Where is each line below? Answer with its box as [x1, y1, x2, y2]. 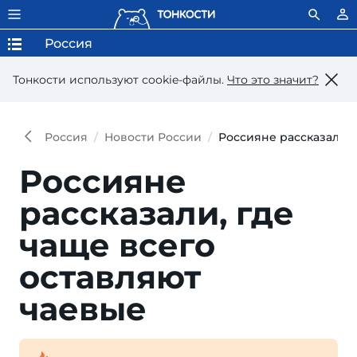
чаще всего [19, 226, 215, 265]
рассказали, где [19, 194, 294, 233]
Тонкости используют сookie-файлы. [13, 72, 227, 87]
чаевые [19, 289, 147, 328]
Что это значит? [227, 72, 319, 87]
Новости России [104, 130, 202, 144]
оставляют [19, 257, 201, 296]
